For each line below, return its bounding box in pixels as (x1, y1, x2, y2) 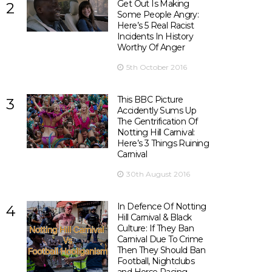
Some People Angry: (117, 9, 199, 20)
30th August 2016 (126, 169, 190, 178)
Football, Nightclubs (117, 256, 194, 267)
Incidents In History (117, 31, 193, 42)
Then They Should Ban (117, 245, 205, 256)
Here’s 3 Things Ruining (117, 138, 209, 149)
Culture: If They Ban (117, 223, 194, 234)
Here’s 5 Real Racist (117, 20, 194, 31)
